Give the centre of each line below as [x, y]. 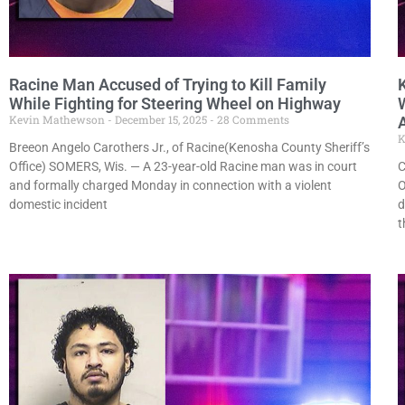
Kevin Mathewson [58, 119]
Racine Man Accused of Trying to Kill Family [168, 84]
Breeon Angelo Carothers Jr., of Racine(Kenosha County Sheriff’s [189, 147]
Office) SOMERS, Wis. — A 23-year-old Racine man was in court [183, 166]
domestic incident [58, 204]
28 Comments [252, 119]
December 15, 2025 [161, 119]
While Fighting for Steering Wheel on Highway [175, 103]
